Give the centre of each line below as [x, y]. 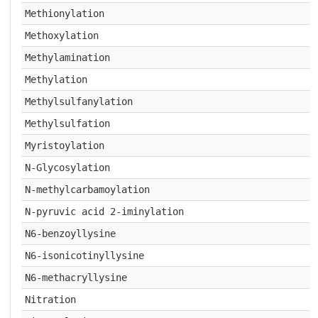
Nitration [50, 300]
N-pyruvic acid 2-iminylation [104, 212]
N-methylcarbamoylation [87, 190]
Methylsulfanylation [78, 102]
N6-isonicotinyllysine [84, 256]
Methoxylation [61, 35]
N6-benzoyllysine [70, 234]
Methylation [56, 79]
